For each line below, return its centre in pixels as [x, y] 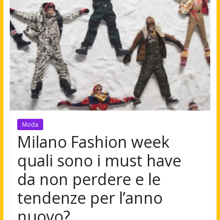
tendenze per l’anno [90, 197]
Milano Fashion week [93, 141]
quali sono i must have [99, 160]
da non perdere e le [89, 179]
